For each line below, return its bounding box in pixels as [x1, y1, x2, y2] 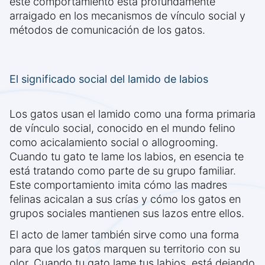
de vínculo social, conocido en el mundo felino [9, 122, 235, 135]
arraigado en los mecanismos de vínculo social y [9, 9, 245, 22]
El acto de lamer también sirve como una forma [9, 228, 239, 241]
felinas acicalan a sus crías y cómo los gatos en [9, 193, 241, 206]
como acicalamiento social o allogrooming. [9, 136, 218, 149]
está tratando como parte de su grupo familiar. [9, 164, 236, 177]
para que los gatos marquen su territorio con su [9, 243, 240, 256]
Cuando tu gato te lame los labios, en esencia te [9, 150, 244, 163]
